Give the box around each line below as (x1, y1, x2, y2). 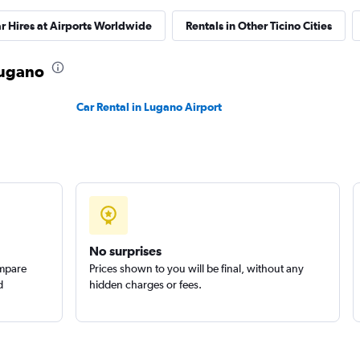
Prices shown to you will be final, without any (88, 262, 304, 275)
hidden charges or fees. (88, 278, 202, 291)
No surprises (88, 243, 162, 258)
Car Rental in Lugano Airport (76, 100, 223, 113)
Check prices (90, 88, 157, 100)
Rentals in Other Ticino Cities (185, 19, 332, 32)
